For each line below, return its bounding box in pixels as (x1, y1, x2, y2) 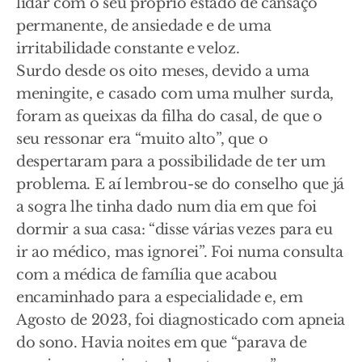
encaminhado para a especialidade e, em (16, 288, 303, 307)
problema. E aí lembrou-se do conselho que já (16, 175, 344, 194)
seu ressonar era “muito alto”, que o (16, 130, 268, 149)
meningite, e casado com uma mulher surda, (16, 85, 334, 103)
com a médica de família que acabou (16, 266, 278, 284)
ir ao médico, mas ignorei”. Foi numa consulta (16, 243, 343, 262)
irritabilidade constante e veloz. (16, 40, 240, 58)
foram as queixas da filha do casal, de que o (16, 107, 322, 126)
